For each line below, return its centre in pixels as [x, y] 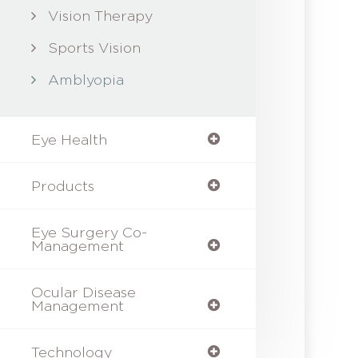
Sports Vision [94, 48]
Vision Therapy [100, 16]
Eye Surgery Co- [89, 232]
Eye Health [69, 139]
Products [62, 186]
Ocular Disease [83, 292]
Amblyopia [86, 80]
